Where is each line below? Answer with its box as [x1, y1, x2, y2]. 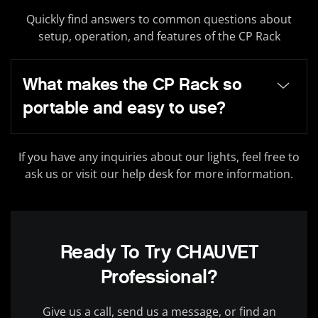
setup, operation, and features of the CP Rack [38, 28, 280, 45]
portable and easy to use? [23, 97, 226, 119]
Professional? [100, 265, 218, 289]
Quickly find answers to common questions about [26, 11, 292, 28]
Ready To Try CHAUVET [60, 240, 258, 264]
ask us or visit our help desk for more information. [25, 166, 293, 182]
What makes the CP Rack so [23, 74, 242, 96]
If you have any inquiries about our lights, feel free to [18, 149, 300, 165]
